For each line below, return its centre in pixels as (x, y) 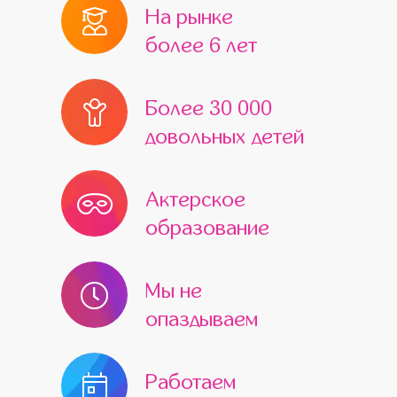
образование (207, 228)
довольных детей (225, 137)
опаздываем (202, 319)
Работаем (191, 382)
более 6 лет (201, 46)
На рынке (189, 17)
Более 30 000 (209, 109)
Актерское (195, 200)
